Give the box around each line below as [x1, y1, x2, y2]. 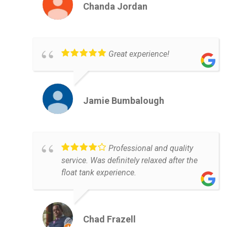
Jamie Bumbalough [83, 95, 164, 106]
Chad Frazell [83, 213, 136, 224]
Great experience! [108, 49, 169, 59]
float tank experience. [61, 167, 136, 177]
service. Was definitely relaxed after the [61, 155, 198, 165]
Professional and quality [108, 143, 193, 153]
